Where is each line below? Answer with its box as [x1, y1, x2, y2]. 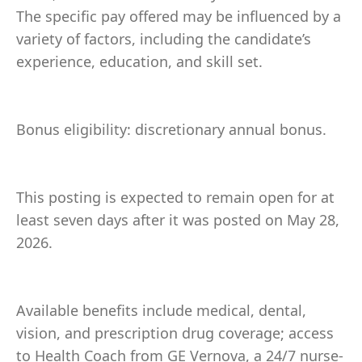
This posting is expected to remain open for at [16, 187, 335, 207]
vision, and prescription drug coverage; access [16, 323, 334, 343]
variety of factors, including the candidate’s [16, 29, 311, 48]
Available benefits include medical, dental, [16, 301, 306, 320]
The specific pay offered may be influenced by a [16, 6, 341, 26]
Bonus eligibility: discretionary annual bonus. [16, 120, 326, 139]
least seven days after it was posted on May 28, [16, 210, 339, 229]
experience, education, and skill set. [16, 52, 263, 71]
